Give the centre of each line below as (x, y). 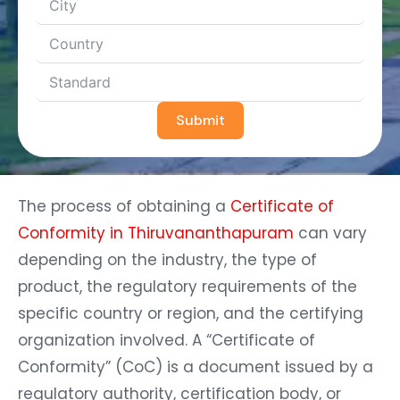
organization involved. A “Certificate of (167, 336)
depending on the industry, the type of (167, 256)
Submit (200, 116)
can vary (330, 229)
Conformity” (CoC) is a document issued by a (196, 363)
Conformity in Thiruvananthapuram (156, 229)
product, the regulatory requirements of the (187, 283)
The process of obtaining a (122, 202)
